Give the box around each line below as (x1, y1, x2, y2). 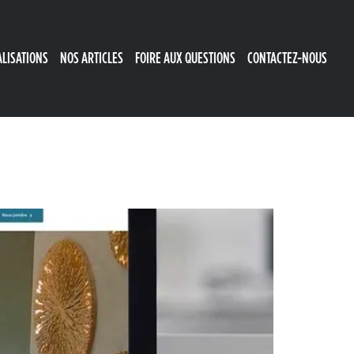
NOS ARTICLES (60, 50, 123, 66)
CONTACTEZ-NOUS (247, 50, 327, 66)
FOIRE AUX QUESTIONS (135, 50, 235, 66)
